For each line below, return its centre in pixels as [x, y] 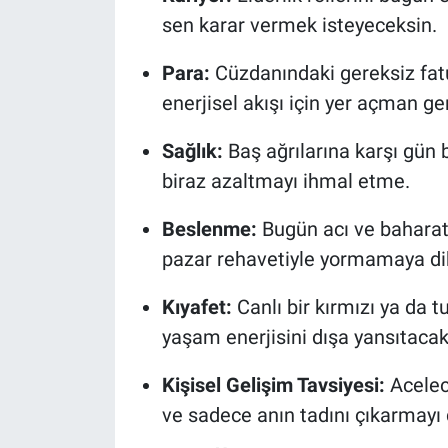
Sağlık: [192, 151]
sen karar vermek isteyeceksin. [299, 25]
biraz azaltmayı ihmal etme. [285, 181]
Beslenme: [209, 229]
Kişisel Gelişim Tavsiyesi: [273, 385]
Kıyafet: [196, 307]
